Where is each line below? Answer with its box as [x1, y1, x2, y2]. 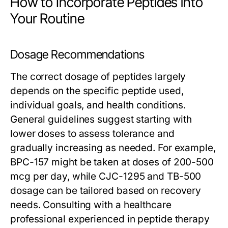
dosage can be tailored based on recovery [10, 185, 202, 196]
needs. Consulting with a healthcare [10, 199, 172, 211]
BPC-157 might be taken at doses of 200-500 [10, 156, 214, 168]
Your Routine [10, 10, 84, 27]
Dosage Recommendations [10, 47, 145, 62]
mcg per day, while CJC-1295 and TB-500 [10, 170, 202, 182]
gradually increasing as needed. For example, [10, 142, 216, 154]
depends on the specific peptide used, [10, 85, 184, 97]
